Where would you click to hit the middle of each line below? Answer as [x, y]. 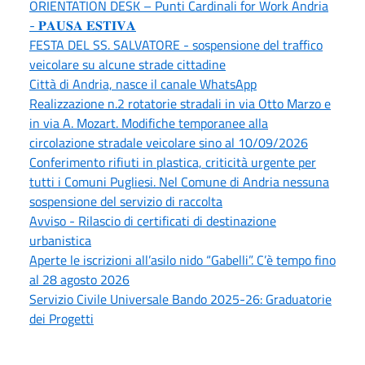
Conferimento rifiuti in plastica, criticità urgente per [173, 162]
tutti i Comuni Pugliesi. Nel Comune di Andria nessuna [179, 181]
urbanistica [60, 240]
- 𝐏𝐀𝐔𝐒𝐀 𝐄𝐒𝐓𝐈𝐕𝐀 [83, 25]
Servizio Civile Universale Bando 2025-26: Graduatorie [180, 299]
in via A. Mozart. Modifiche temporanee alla [149, 123]
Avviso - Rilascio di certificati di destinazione [153, 220]
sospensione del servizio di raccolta [126, 201]
